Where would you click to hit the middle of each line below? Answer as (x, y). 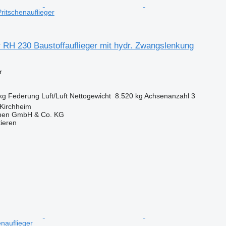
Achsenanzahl (166, 96)
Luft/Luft (54, 96)
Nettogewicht (90, 96)
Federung (23, 96)
